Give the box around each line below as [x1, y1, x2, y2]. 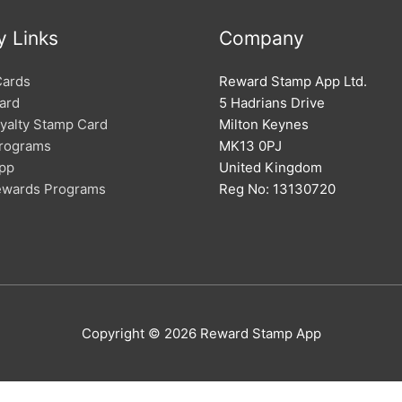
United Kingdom [219, 159, 322, 176]
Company [219, 27, 304, 49]
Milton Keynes [219, 116, 309, 133]
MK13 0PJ [219, 137, 282, 154]
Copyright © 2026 [81, 324, 200, 342]
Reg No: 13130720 [219, 180, 336, 197]
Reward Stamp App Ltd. [219, 73, 367, 90]
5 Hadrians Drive [219, 94, 325, 111]
